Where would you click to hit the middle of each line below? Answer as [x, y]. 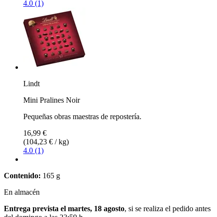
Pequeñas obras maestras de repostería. [82, 116]
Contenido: [22, 175]
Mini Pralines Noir [52, 100]
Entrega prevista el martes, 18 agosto [64, 208]
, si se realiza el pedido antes [168, 208]
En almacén [22, 192]
